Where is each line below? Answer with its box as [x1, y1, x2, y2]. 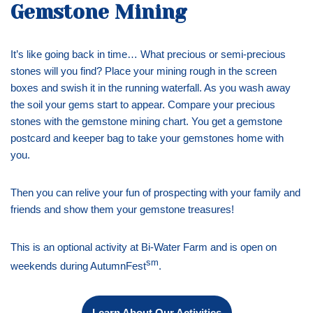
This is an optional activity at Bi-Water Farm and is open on [10, 241, 277, 254]
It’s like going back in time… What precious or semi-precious [10, 48, 286, 61]
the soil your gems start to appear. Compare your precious [10, 99, 275, 111]
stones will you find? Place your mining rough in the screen [10, 65, 277, 78]
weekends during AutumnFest [10, 260, 146, 272]
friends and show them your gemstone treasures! [10, 203, 234, 216]
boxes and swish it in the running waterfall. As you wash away [10, 82, 291, 94]
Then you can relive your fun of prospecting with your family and [10, 187, 300, 199]
